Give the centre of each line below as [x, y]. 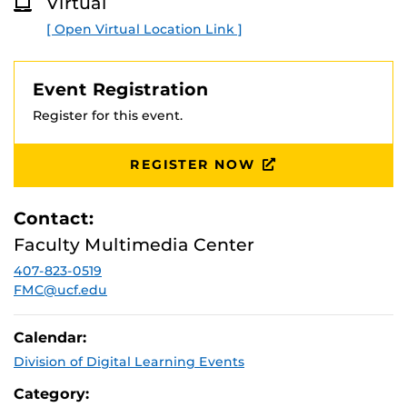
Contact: [54, 218]
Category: [52, 394]
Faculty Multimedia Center [134, 244]
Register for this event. [108, 115]
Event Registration [121, 89]
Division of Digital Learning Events [129, 362]
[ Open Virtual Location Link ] [144, 29]
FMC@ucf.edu [60, 290]
